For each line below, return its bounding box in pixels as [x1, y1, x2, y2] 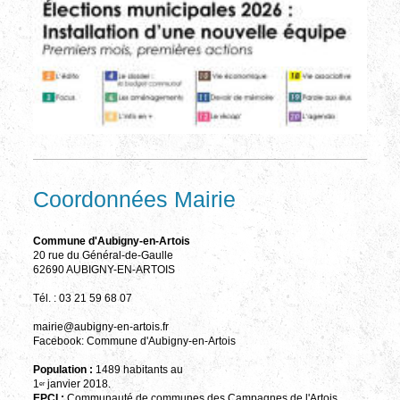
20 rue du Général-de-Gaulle [32, 249, 173, 262]
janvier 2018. [44, 378, 111, 390]
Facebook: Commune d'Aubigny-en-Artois [32, 335, 236, 348]
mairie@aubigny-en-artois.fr [32, 321, 169, 333]
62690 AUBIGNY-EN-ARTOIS [32, 263, 175, 276]
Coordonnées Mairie [32, 186, 236, 212]
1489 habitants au [92, 363, 183, 376]
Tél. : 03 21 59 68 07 [32, 292, 132, 304]
